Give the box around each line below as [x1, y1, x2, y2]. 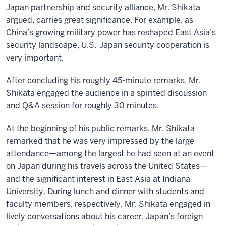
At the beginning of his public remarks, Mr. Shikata [6, 123, 195, 134]
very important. [6, 52, 64, 63]
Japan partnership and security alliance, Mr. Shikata [6, 2, 200, 13]
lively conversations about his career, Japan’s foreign [6, 211, 203, 222]
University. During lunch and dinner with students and [6, 186, 204, 197]
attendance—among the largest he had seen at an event [6, 148, 214, 159]
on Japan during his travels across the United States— [6, 161, 207, 172]
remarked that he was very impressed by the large [6, 136, 194, 146]
